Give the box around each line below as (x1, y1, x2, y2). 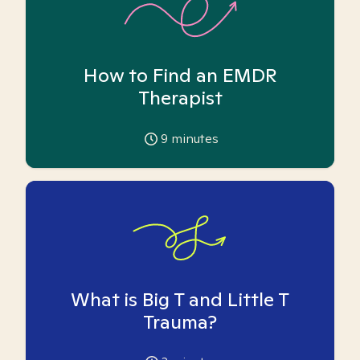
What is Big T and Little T (71, 287, 289, 312)
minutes (168, 130, 219, 147)
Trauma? (143, 309, 217, 334)
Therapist (137, 84, 223, 110)
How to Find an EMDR (84, 62, 276, 88)
